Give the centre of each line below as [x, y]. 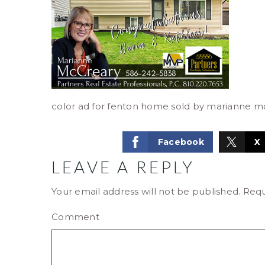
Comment [75, 217]
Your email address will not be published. [146, 191]
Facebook [181, 142]
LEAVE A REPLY [123, 167]
